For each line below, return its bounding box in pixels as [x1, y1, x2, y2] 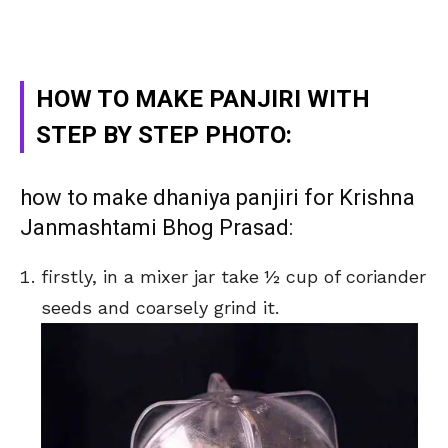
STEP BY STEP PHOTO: [36, 120, 292, 149]
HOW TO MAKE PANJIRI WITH [36, 84, 370, 113]
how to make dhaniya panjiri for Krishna [20, 184, 415, 210]
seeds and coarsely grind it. [41, 296, 279, 318]
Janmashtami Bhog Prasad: [20, 214, 293, 240]
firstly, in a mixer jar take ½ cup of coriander [41, 265, 426, 287]
